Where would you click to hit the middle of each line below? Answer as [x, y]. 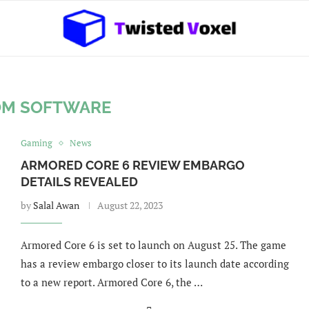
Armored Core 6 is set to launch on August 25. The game [153, 245]
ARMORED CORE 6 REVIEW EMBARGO [132, 165]
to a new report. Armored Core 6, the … [111, 282]
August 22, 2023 [130, 205]
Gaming [36, 143]
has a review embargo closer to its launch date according [154, 263]
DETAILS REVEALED [79, 182]
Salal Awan [56, 205]
